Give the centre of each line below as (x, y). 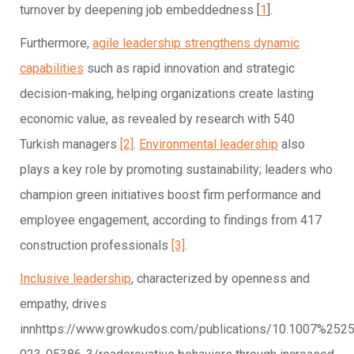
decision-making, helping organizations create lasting (167, 93)
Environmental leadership (209, 144)
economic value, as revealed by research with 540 (157, 119)
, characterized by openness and (220, 278)
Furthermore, (56, 43)
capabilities (52, 68)
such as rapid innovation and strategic (189, 68)
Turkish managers (70, 144)
